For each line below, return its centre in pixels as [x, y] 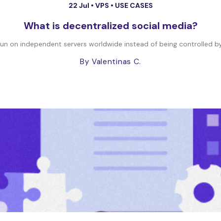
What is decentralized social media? [110, 26]
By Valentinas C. [110, 62]
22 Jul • [82, 5]
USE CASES [134, 5]
